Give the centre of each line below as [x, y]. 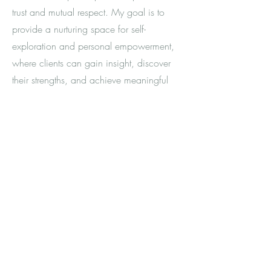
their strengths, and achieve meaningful [90, 80]
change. [29, 97]
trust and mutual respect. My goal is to [88, 12]
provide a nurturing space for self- [79, 29]
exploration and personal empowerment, [93, 46]
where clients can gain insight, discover [91, 63]
